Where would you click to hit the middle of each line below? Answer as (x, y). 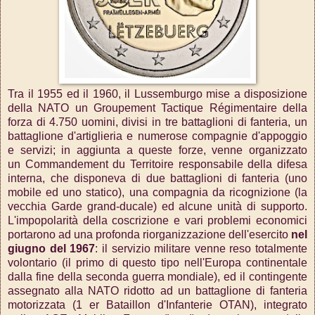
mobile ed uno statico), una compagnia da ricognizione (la (157, 193)
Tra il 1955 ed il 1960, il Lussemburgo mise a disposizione (157, 94)
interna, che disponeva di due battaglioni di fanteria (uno (157, 179)
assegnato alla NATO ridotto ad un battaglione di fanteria (157, 291)
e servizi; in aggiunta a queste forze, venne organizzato (157, 150)
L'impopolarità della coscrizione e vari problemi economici (157, 221)
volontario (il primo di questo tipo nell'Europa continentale (157, 263)
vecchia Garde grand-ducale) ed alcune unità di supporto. (157, 207)
